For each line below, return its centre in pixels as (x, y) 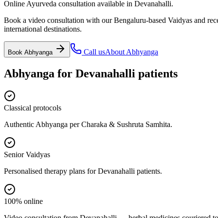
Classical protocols (33, 108)
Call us (93, 52)
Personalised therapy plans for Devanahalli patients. (83, 171)
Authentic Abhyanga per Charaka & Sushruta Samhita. (88, 124)
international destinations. (43, 29)
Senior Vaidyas (27, 154)
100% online (23, 201)
